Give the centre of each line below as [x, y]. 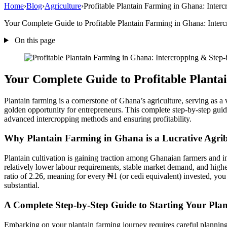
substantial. [22, 185]
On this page [34, 40]
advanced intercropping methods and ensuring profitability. [98, 119]
